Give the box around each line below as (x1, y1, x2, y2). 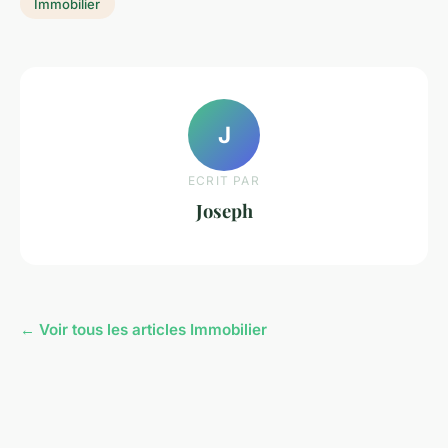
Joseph (195, 198, 253, 224)
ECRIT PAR (188, 173, 260, 189)
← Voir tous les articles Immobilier (20, 319, 267, 339)
